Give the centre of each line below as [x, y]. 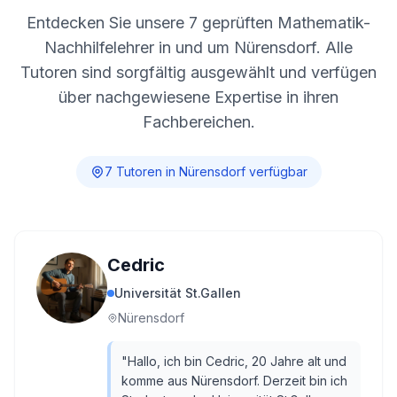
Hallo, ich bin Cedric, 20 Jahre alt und [237, 361]
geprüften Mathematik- [284, 23]
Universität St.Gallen [178, 293]
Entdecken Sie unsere [108, 23]
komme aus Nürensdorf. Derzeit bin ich [234, 381]
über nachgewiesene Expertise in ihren [198, 97]
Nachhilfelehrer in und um [139, 47]
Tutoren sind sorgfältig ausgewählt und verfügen [198, 72]
